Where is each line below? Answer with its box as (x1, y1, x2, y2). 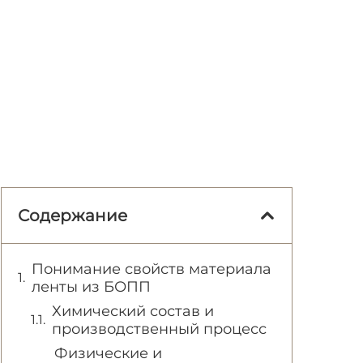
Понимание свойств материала (32, 260, 271, 278)
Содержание (18, 206, 127, 225)
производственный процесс (52, 320, 267, 338)
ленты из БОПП (32, 278, 151, 296)
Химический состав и (52, 302, 214, 320)
